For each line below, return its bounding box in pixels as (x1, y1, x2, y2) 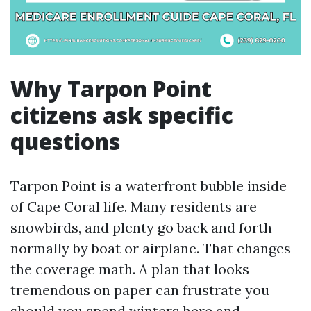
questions (10, 126, 120, 156)
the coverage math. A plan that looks (10, 260, 249, 278)
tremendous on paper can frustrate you (10, 281, 269, 299)
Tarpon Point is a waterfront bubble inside (10, 177, 287, 194)
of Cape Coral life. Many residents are (10, 198, 257, 215)
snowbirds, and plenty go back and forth (10, 219, 272, 236)
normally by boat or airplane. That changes (10, 239, 291, 257)
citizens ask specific (10, 100, 233, 130)
